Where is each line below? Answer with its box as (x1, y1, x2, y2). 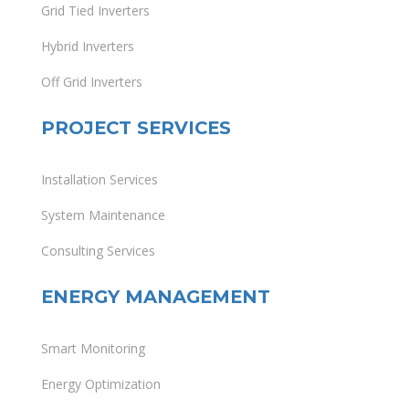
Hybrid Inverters (41, 37, 134, 56)
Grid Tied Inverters (41, 2, 150, 20)
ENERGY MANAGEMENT (41, 286, 270, 309)
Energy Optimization (41, 375, 161, 393)
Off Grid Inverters (41, 73, 142, 91)
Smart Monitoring (41, 340, 145, 358)
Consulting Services (41, 242, 155, 260)
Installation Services (41, 171, 158, 189)
